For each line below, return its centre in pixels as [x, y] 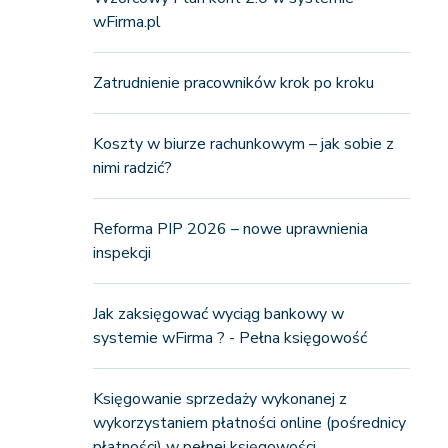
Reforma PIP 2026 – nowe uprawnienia [230, 229]
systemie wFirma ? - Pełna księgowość [229, 338]
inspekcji [121, 253]
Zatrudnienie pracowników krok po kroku [233, 83]
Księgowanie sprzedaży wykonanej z [219, 399]
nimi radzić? [132, 168]
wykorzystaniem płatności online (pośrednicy [249, 423]
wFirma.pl [126, 22]
